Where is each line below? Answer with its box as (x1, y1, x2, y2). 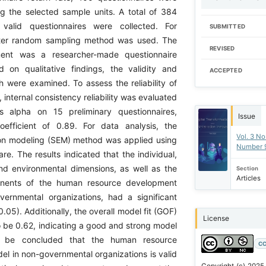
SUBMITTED (209, 23, 246, 30)
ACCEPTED (209, 67, 242, 74)
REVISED (209, 45, 235, 52)
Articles (236, 174, 261, 183)
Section (236, 164, 259, 172)
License (202, 214, 229, 223)
